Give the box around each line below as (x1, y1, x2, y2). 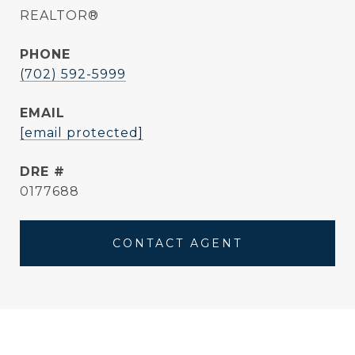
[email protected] (20, 125, 143, 140)
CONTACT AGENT (113, 236, 242, 250)
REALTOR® (20, 8, 99, 23)
